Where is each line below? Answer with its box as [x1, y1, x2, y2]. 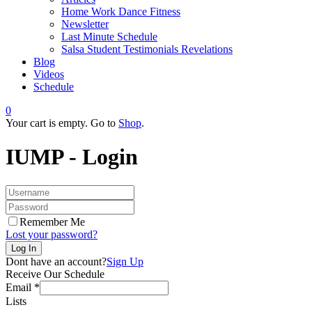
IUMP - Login [6, 144, 138, 170]
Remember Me [19, 215, 85, 228]
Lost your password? [6, 228, 97, 240]
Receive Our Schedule [6, 267, 104, 280]
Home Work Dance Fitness [61, 6, 180, 17]
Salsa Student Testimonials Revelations [61, 43, 233, 55]
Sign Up [107, 255, 143, 267]
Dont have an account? [6, 255, 107, 267]
